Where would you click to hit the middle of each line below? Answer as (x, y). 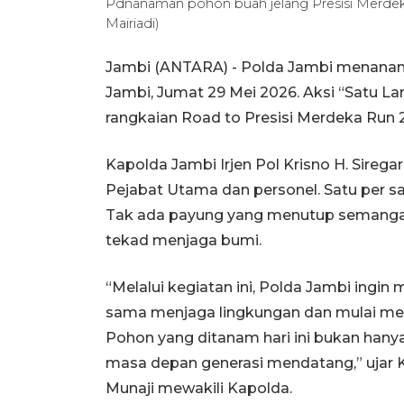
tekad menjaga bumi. (184, 240)
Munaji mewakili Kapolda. (199, 388)
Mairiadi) (133, 23)
